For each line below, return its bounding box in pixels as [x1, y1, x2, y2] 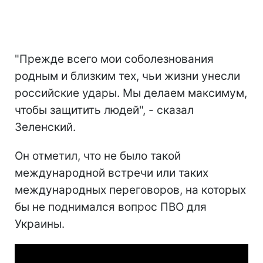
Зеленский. [15, 120, 76, 134]
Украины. [15, 217, 65, 231]
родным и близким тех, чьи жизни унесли [15, 69, 240, 83]
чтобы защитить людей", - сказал [15, 103, 194, 117]
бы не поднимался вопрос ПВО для [15, 200, 207, 214]
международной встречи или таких [15, 166, 208, 180]
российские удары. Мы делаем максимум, [15, 86, 247, 100]
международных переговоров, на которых [15, 183, 246, 197]
